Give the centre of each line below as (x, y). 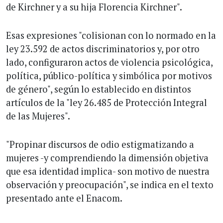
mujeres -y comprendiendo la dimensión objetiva (107, 158)
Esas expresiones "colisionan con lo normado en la (111, 35)
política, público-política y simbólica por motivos (109, 75)
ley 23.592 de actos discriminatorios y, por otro (103, 49)
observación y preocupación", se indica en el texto (110, 184)
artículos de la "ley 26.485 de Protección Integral (107, 102)
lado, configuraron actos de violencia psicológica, (109, 62)
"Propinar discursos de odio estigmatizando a (100, 144)
